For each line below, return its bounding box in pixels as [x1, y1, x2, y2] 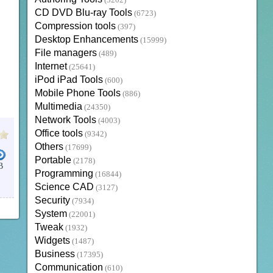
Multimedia [34, 101, 82, 112]
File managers [34, 48, 97, 58]
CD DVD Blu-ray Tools [34, 7, 132, 18]
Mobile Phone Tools [34, 88, 121, 99]
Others [34, 141, 63, 152]
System [34, 208, 67, 219]
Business [34, 249, 75, 260]
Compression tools [34, 21, 116, 32]
